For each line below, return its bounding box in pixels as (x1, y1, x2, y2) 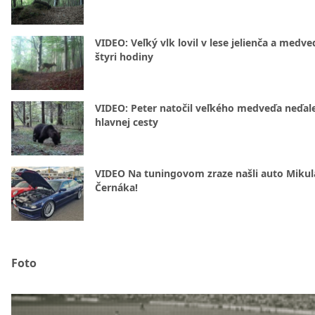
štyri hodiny (95, 50, 153, 63)
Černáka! (95, 181, 138, 194)
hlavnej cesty (95, 115, 158, 129)
